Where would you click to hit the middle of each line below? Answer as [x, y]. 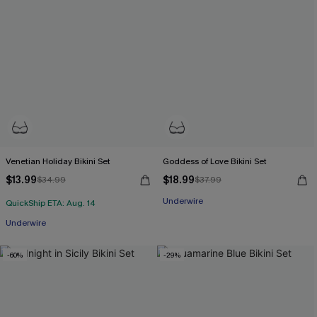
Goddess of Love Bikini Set [215, 161]
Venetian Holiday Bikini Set [58, 161]
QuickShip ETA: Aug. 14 [51, 203]
